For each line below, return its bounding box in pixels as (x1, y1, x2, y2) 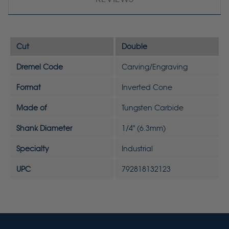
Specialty (16, 145, 49, 153)
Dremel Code (16, 63, 63, 72)
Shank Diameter (16, 124, 72, 133)
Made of (16, 104, 47, 112)
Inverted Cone (122, 83, 172, 92)
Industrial (122, 145, 153, 153)
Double (122, 42, 147, 51)
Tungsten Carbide (122, 104, 184, 112)
